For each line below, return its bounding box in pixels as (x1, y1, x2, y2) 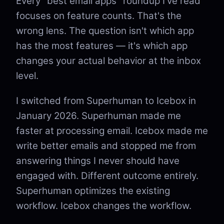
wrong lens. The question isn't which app (16, 25, 194, 36)
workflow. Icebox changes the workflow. (16, 200, 191, 211)
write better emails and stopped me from (16, 140, 196, 151)
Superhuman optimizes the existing (16, 185, 170, 196)
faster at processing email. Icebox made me (16, 125, 208, 136)
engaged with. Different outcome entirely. (16, 170, 198, 181)
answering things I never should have (16, 155, 179, 166)
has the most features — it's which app (16, 40, 187, 51)
